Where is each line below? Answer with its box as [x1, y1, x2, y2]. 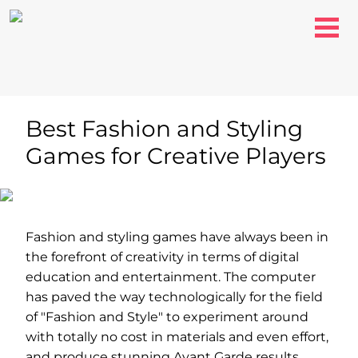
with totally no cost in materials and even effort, [26, 329, 328, 344]
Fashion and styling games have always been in [26, 229, 328, 245]
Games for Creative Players [26, 142, 326, 169]
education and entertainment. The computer [26, 269, 316, 284]
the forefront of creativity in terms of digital [26, 249, 299, 265]
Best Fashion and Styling [26, 115, 303, 142]
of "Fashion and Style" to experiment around [26, 309, 308, 324]
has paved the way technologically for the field [26, 289, 323, 304]
